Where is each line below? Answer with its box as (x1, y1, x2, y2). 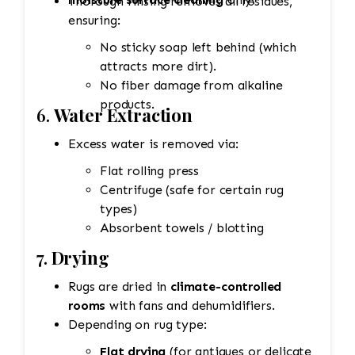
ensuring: (68, 13, 120, 29)
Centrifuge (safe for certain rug (100, 182, 284, 198)
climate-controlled (170, 279, 282, 295)
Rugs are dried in (68, 279, 171, 295)
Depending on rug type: (68, 317, 207, 333)
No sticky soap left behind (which (100, 40, 296, 55)
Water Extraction (53, 103, 193, 128)
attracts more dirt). (100, 59, 216, 74)
